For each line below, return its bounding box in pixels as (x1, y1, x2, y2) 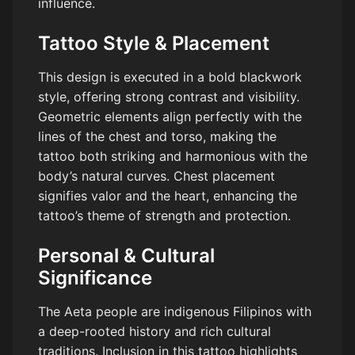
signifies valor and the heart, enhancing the (38, 187, 297, 204)
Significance (38, 265, 152, 289)
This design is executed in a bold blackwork (38, 68, 302, 85)
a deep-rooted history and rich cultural (38, 323, 271, 339)
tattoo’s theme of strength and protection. (38, 207, 291, 223)
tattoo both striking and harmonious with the (38, 147, 307, 164)
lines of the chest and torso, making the (38, 128, 277, 144)
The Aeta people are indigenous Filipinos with (38, 303, 311, 319)
